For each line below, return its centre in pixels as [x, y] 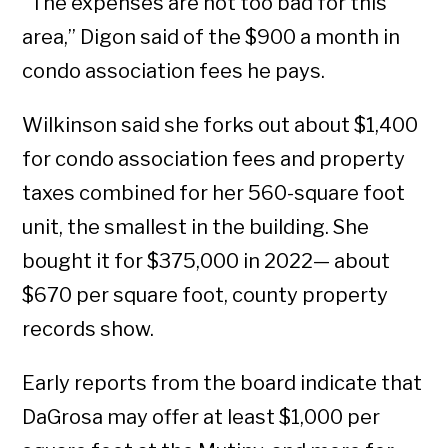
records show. [88, 329]
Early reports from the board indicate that [222, 383]
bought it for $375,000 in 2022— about [206, 261]
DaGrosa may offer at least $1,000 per [201, 417]
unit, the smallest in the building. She [196, 227]
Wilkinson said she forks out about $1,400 [220, 125]
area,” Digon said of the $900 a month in [211, 37]
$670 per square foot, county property [205, 295]
